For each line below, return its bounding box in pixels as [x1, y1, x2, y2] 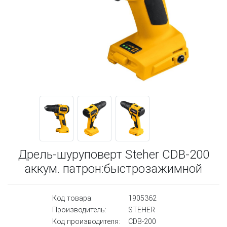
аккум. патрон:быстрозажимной [25, 162, 202, 176]
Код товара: [52, 194, 93, 203]
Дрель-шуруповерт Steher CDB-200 [18, 147, 209, 162]
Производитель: [52, 206, 106, 215]
